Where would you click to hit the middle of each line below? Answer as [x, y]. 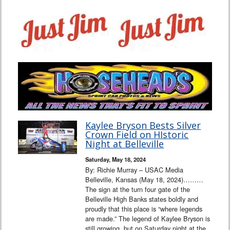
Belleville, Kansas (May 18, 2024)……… [145, 180]
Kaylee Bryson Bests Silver [143, 126]
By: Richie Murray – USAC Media [135, 170]
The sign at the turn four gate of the [138, 189]
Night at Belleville [125, 144]
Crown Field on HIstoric [137, 135]
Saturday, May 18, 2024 [116, 159]
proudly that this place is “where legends [144, 209]
